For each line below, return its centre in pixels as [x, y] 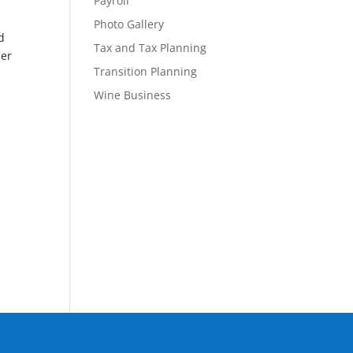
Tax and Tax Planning [150, 48]
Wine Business [133, 95]
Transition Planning [146, 71]
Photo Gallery [129, 24]
